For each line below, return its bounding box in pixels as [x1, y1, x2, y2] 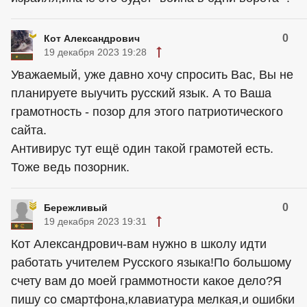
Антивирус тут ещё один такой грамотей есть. [11, 142, 273, 156]
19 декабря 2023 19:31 [44, 216, 147, 228]
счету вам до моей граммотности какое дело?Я [11, 274, 282, 288]
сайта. [11, 123, 47, 138]
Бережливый [44, 202, 108, 214]
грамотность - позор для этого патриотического [11, 105, 283, 119]
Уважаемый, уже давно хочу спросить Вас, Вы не [11, 68, 293, 82]
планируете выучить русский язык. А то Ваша [11, 86, 271, 101]
